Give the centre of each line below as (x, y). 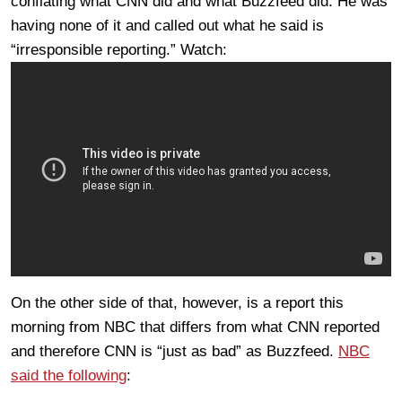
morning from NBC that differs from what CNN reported (195, 327)
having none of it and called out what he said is (167, 26)
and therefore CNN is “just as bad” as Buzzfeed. (175, 351)
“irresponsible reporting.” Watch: (119, 50)
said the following (69, 375)
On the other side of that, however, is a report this (177, 302)
